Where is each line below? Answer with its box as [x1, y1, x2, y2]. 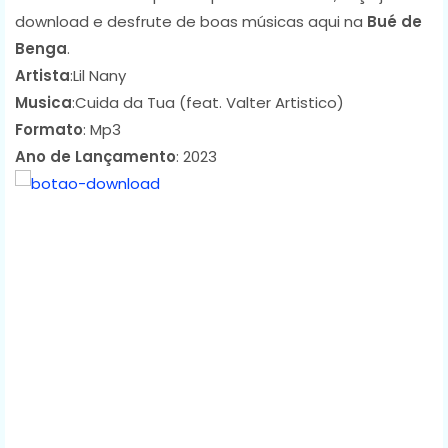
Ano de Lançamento [15, 145, 176, 167]
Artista [15, 64, 70, 86]
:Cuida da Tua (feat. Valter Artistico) [72, 91, 344, 113]
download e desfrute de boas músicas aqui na [15, 10, 367, 32]
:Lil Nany [70, 64, 126, 86]
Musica [15, 91, 72, 113]
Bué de [367, 10, 422, 32]
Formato [15, 118, 83, 140]
